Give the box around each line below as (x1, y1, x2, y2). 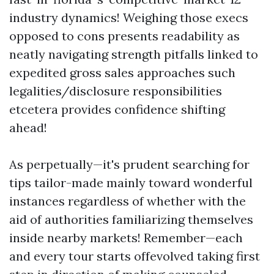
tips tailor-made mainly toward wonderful (9, 175, 253, 190)
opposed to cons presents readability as (9, 28, 240, 43)
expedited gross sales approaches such (9, 65, 235, 80)
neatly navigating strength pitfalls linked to (9, 46, 258, 62)
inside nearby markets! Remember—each (9, 230, 243, 245)
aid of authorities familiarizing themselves (9, 212, 253, 227)
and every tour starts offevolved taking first (9, 248, 260, 264)
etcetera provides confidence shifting (9, 102, 225, 117)
